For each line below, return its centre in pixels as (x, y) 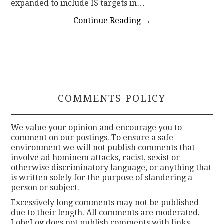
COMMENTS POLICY (112, 98)
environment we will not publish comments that (103, 147)
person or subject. (45, 187)
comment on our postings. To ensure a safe (92, 137)
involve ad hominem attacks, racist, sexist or (96, 157)
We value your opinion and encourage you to (97, 127)
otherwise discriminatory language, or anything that (111, 167)
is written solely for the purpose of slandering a (102, 177)
